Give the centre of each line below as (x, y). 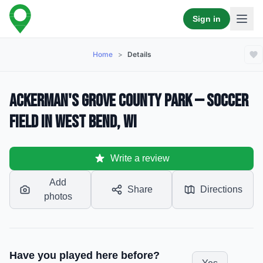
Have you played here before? (85, 255)
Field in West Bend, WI (73, 122)
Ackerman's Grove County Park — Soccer (129, 101)
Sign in (207, 19)
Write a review (140, 158)
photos (58, 196)
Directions (221, 189)
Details (140, 54)
